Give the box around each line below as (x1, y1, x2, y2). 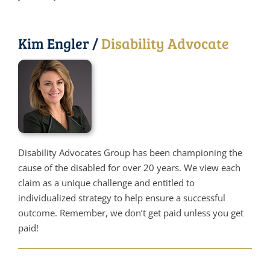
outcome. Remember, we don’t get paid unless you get (18, 207, 243, 219)
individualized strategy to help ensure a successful (18, 192, 225, 204)
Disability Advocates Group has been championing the (18, 146, 242, 159)
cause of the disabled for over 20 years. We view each (18, 162, 240, 174)
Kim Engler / (18, 33, 101, 53)
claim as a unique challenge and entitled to (18, 177, 195, 189)
